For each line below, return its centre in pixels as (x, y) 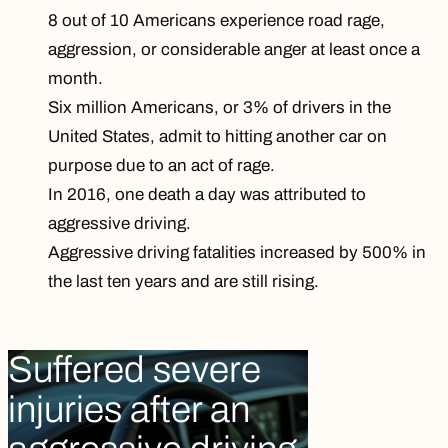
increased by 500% (334, 253)
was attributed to (301, 195)
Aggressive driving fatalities (154, 253)
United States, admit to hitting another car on (217, 137)
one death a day (173, 195)
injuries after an (129, 410)
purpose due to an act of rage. (161, 166)
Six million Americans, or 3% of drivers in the (219, 108)
